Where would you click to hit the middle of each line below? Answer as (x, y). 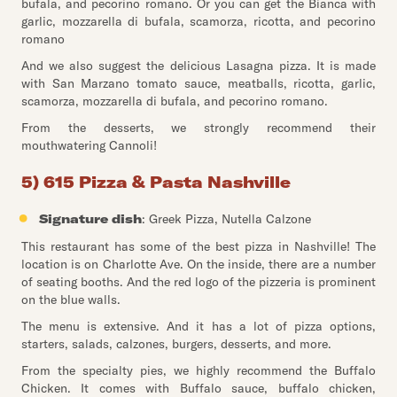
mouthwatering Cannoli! (89, 145)
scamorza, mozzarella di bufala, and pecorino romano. (175, 101)
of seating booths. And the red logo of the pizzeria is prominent (198, 282)
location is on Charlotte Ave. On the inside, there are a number (198, 264)
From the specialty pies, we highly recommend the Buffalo (198, 370)
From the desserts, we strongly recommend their (198, 128)
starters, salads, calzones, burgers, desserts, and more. (176, 344)
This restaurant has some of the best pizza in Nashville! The (198, 246)
